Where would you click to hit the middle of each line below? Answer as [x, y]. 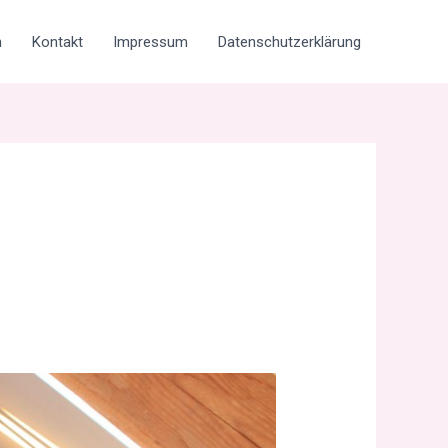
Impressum [150, 41]
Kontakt [57, 41]
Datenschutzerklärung [289, 41]
